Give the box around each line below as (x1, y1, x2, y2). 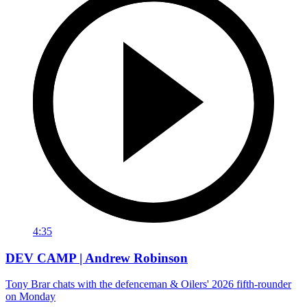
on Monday (5, 291, 56, 303)
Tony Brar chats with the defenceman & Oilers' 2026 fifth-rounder (5, 278, 291, 291)
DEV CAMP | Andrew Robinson (5, 250, 188, 265)
